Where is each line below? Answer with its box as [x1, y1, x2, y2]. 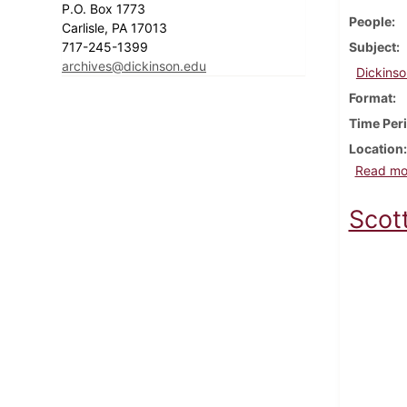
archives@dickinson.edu [62, 57, 206, 74]
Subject [348, 38, 396, 55]
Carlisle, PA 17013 [62, 19, 171, 35]
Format [348, 89, 392, 105]
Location [348, 140, 403, 156]
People [348, 13, 392, 29]
